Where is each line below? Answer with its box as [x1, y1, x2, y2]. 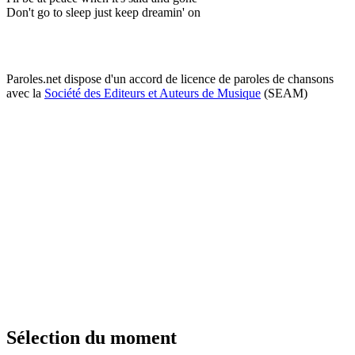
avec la [6, 86, 44, 100]
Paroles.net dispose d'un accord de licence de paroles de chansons [6, 71, 334, 86]
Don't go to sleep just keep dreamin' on [6, 5, 200, 19]
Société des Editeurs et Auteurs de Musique [44, 86, 261, 100]
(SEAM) [261, 86, 307, 100]
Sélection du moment [6, 326, 177, 348]
